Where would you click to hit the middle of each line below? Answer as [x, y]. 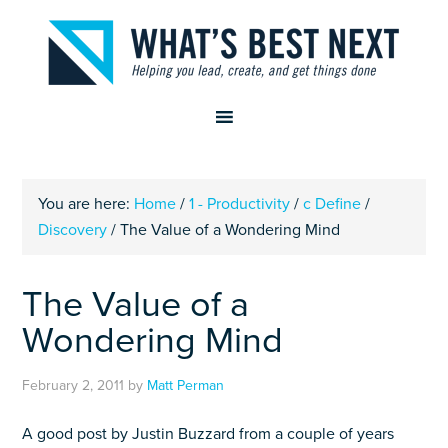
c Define [332, 204]
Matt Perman [186, 385]
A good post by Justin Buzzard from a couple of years [208, 434]
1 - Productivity [240, 204]
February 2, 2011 [73, 385]
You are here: [86, 204]
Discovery [73, 230]
